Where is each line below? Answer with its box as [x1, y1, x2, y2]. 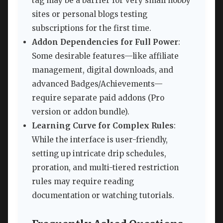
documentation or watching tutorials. [32, 190, 174, 200]
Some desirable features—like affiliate [32, 51, 179, 61]
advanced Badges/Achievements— [32, 79, 163, 89]
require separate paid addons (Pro [32, 93, 164, 103]
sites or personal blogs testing [32, 9, 147, 19]
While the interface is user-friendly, [32, 134, 168, 144]
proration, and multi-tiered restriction [32, 162, 179, 172]
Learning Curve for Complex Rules [32, 120, 174, 130]
